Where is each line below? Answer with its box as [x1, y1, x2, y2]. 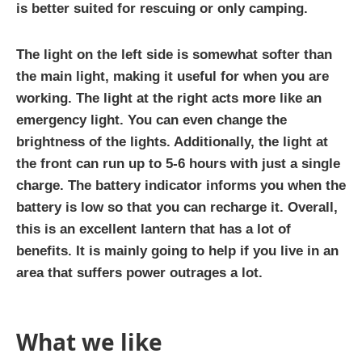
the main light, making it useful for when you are [16, 69, 329, 85]
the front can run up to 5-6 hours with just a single [16, 156, 340, 172]
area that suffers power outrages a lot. [16, 265, 263, 281]
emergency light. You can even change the [16, 112, 287, 128]
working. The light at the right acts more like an [16, 90, 322, 107]
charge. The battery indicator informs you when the [16, 178, 346, 194]
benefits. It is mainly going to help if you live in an [16, 243, 339, 259]
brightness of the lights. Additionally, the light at [16, 134, 328, 150]
